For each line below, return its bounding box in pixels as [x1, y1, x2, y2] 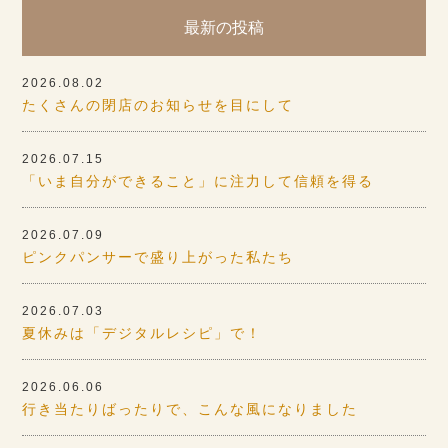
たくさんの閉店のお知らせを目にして [22, 96, 295, 113]
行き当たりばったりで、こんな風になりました [22, 400, 359, 417]
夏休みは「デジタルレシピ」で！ [22, 324, 263, 341]
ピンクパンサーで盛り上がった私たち [22, 248, 295, 265]
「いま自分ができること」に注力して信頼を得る [22, 172, 375, 189]
